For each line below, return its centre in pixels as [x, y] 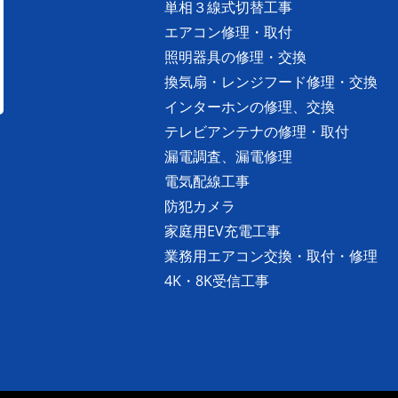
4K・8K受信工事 [217, 281]
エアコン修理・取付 [228, 32]
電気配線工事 [207, 182]
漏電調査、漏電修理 [228, 157]
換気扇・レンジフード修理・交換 [271, 82]
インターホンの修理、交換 [250, 107]
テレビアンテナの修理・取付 [257, 132]
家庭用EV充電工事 [223, 231]
